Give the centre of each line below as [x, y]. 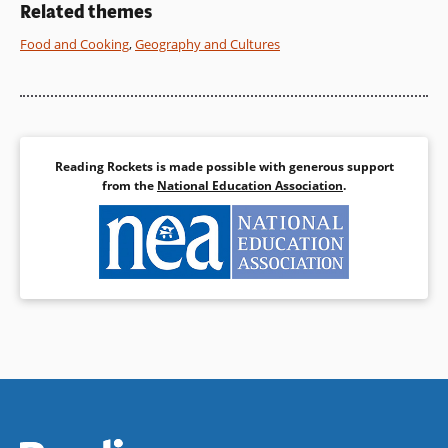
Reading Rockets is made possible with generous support [224, 166]
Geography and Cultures [207, 43]
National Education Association [250, 185]
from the [129, 185]
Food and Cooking [74, 43]
